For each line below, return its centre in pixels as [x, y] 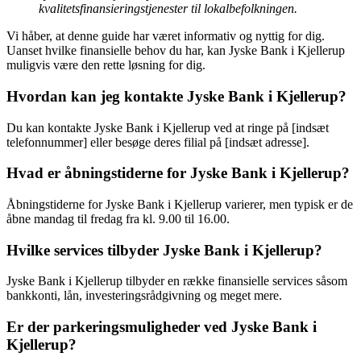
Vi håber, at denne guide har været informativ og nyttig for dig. [166, 36]
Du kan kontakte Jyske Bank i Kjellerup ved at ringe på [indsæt [168, 127]
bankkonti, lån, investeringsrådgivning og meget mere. [144, 296]
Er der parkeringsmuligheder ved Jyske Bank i [162, 327]
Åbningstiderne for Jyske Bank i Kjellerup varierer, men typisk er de [180, 204]
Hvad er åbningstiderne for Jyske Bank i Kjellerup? [178, 173]
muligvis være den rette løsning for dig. [106, 65]
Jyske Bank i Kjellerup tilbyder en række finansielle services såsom [177, 281]
